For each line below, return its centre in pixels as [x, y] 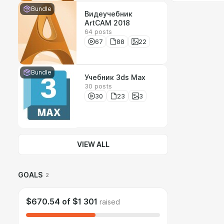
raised [110, 202]
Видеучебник [108, 14]
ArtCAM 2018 [107, 23]
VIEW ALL [93, 144]
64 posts [98, 31]
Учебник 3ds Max [115, 77]
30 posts [98, 86]
